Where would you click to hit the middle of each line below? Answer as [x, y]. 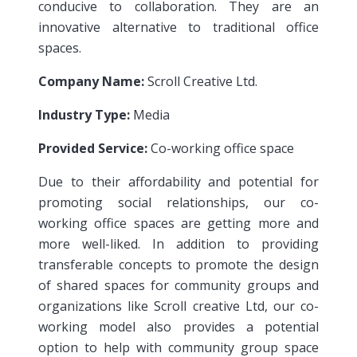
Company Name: [91, 81]
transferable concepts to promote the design [178, 264]
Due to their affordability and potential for [178, 181]
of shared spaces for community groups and [178, 285]
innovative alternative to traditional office [178, 27]
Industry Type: [84, 114]
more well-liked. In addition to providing [178, 243]
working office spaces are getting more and [178, 223]
